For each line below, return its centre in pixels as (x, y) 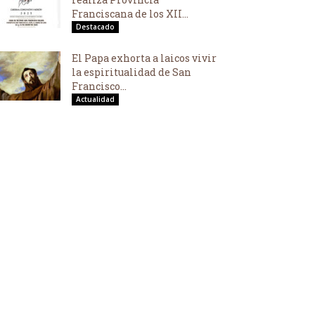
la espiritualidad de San (131, 72)
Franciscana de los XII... (130, 14)
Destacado (95, 27)
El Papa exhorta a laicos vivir (144, 58)
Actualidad (95, 99)
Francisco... (99, 86)
